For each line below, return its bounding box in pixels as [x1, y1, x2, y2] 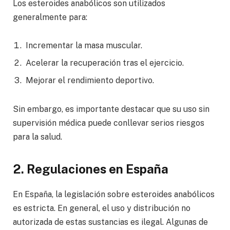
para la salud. [13, 132, 62, 142]
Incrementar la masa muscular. [26, 41, 142, 51]
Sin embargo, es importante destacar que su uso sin [13, 104, 209, 114]
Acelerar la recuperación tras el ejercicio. [26, 58, 184, 68]
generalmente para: [13, 12, 87, 22]
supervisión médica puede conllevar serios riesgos [13, 118, 204, 128]
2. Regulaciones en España [13, 162, 168, 177]
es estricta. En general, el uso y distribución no [13, 203, 190, 214]
